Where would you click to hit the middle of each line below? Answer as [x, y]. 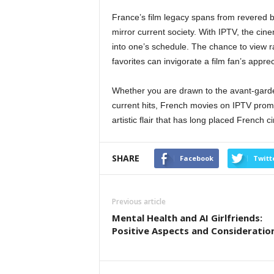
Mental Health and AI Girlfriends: [187, 218]
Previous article [139, 202]
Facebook [196, 158]
